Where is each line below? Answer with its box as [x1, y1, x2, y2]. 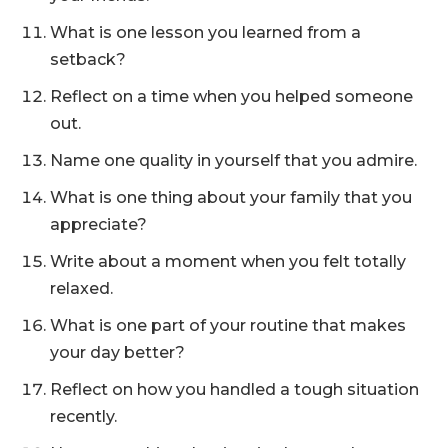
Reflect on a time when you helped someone [50, 87, 413, 107]
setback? [50, 50, 126, 70]
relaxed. [50, 279, 113, 299]
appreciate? [50, 215, 147, 235]
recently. [50, 407, 117, 427]
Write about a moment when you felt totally [50, 252, 406, 272]
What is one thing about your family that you [50, 188, 412, 208]
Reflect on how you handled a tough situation [50, 380, 419, 400]
